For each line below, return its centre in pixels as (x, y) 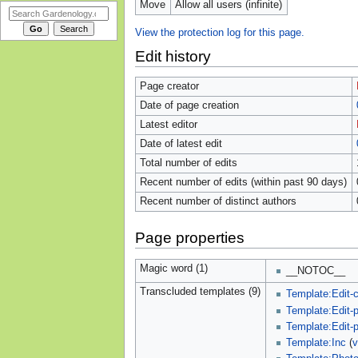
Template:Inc (316, 343)
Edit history (173, 56)
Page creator (169, 87)
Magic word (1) (173, 268)
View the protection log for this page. (219, 33)
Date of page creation (189, 106)
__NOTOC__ (316, 271)
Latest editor (168, 125)
